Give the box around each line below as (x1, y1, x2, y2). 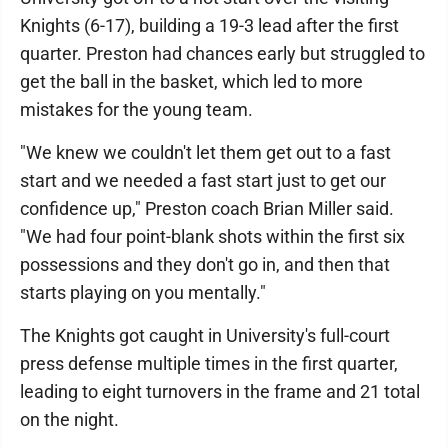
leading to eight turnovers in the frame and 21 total (20, 381, 420, 402)
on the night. (20, 409, 119, 430)
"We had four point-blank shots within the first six (20, 226, 405, 247)
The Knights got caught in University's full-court (20, 325, 390, 346)
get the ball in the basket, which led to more (20, 71, 363, 92)
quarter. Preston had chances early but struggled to (20, 43, 425, 64)
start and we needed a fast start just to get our (20, 170, 386, 191)
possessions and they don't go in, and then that (20, 254, 390, 275)
